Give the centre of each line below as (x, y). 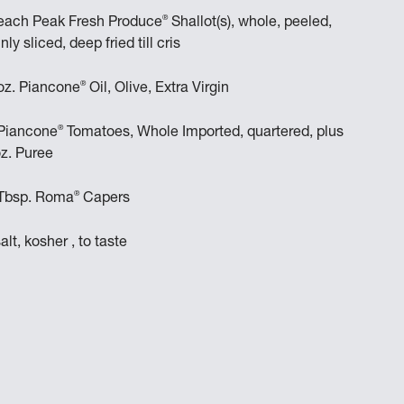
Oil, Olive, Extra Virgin (158, 89)
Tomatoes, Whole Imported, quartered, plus (204, 133)
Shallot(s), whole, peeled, (250, 23)
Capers (107, 199)
